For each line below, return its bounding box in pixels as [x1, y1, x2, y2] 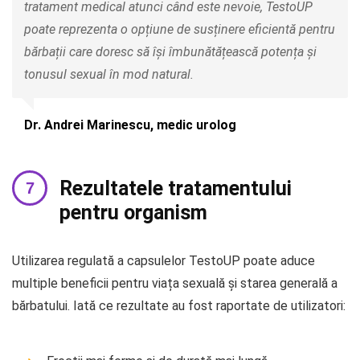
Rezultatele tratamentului [59, 177, 292, 201]
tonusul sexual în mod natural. [24, 67, 194, 83]
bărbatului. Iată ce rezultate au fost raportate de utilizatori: [12, 298, 346, 314]
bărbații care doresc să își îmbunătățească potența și [24, 44, 317, 60]
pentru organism [59, 201, 207, 225]
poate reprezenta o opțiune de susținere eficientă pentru [24, 22, 335, 38]
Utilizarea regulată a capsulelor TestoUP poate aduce [12, 253, 315, 269]
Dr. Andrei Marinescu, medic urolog [24, 117, 236, 133]
